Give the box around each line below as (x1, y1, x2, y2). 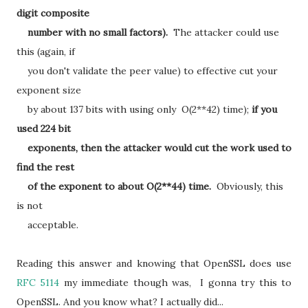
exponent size (16, 84, 81, 96)
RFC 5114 (16, 276, 60, 289)
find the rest (16, 161, 74, 173)
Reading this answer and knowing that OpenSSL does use (16, 257, 291, 269)
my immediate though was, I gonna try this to (59, 276, 292, 289)
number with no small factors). (16, 26, 170, 38)
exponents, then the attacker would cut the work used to (16, 142, 291, 154)
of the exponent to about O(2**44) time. (16, 180, 211, 192)
